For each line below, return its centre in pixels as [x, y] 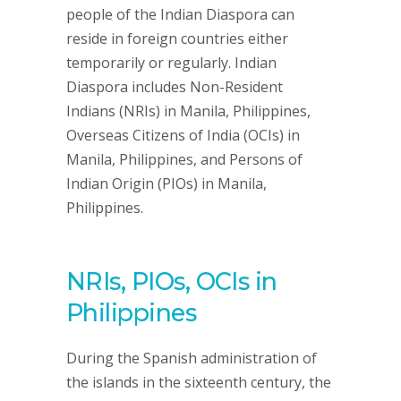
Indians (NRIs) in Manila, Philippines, [188, 111]
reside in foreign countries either [177, 38]
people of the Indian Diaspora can [180, 14]
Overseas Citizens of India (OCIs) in [183, 135]
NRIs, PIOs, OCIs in [172, 282]
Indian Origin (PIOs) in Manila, [166, 183]
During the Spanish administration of [192, 358]
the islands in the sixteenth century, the [199, 382]
